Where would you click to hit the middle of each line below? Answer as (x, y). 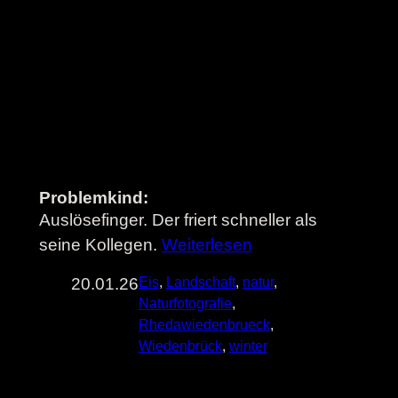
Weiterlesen (207, 244)
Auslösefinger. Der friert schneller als (178, 219)
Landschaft (200, 282)
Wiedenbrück (180, 346)
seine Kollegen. (100, 244)
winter (248, 346)
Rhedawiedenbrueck (204, 324)
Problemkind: (93, 197)
